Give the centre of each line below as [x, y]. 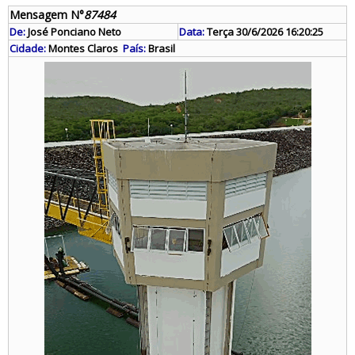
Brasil [160, 48]
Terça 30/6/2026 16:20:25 [264, 32]
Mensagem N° [47, 15]
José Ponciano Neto [74, 32]
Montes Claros [83, 48]
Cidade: [28, 48]
